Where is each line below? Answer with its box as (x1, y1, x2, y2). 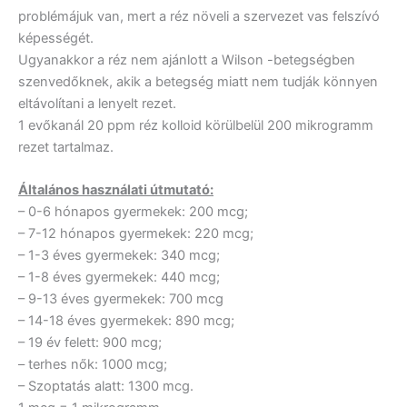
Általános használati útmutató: (18, 182, 213, 198)
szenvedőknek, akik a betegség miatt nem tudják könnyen (18, 73, 378, 90)
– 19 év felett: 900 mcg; (18, 334, 162, 351)
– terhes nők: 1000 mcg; (18, 356, 167, 372)
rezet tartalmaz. (18, 138, 114, 155)
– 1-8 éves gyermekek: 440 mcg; (18, 269, 220, 285)
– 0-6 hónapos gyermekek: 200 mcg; (18, 203, 248, 220)
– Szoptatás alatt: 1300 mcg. (18, 378, 194, 394)
